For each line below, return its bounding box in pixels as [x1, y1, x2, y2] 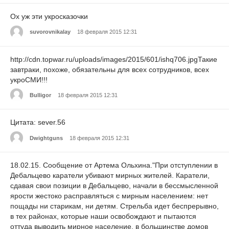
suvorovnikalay [30, 28, 71, 35]
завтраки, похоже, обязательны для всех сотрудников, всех [10, 65, 209, 74]
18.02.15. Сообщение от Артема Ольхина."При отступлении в [10, 161, 218, 170]
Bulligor [30, 91, 51, 98]
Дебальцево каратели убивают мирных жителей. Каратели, [10, 171, 210, 180]
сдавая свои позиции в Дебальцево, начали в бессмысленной [10, 181, 218, 190]
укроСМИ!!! [10, 75, 48, 84]
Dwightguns [30, 134, 63, 141]
